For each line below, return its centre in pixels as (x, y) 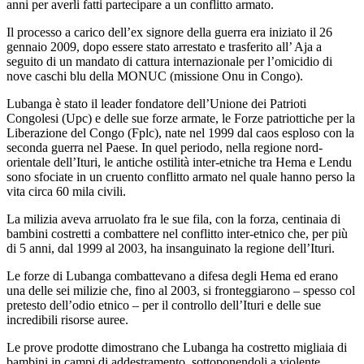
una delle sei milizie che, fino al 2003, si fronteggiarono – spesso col (181, 290)
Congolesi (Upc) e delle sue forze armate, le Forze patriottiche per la (181, 118)
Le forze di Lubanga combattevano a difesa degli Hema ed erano (172, 275)
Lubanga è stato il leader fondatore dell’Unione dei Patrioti (156, 103)
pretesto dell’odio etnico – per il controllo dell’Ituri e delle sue (164, 305)
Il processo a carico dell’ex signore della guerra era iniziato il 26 (169, 32)
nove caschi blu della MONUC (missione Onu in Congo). (155, 76)
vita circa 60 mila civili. (66, 191)
